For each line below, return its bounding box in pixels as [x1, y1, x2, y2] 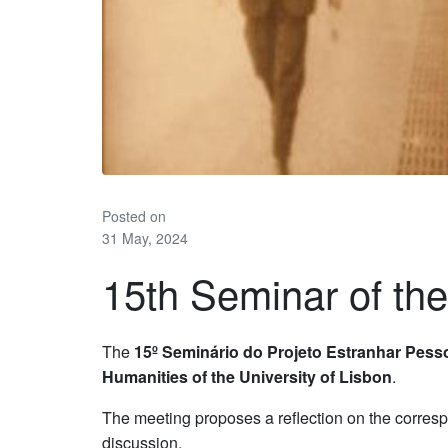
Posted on [102, 205, 166, 226]
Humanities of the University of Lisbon [102, 365, 392, 389]
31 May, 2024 [102, 227, 188, 248]
